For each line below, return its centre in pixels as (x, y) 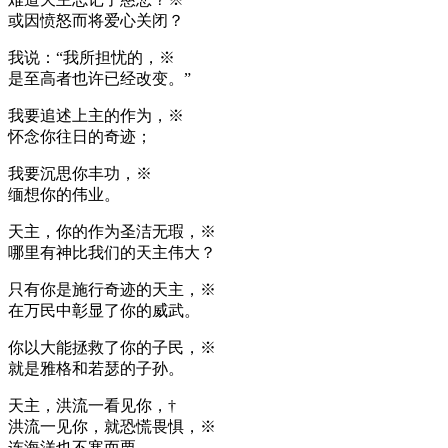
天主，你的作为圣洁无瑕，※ (112, 231)
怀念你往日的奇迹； (80, 136)
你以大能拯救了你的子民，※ (112, 347)
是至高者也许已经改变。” (99, 78)
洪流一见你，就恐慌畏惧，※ (112, 426)
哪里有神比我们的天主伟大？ (112, 252)
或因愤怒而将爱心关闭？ (96, 20)
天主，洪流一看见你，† (92, 405)
